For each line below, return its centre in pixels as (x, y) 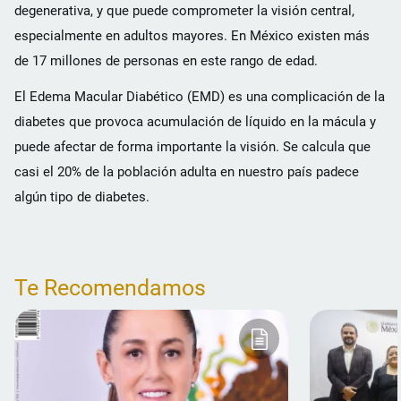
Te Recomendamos (110, 288)
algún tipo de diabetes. (82, 197)
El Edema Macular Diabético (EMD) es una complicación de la (200, 97)
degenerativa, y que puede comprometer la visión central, (184, 11)
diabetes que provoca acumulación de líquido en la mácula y (195, 122)
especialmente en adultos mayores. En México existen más (192, 36)
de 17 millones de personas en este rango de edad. (166, 61)
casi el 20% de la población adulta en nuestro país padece (187, 172)
